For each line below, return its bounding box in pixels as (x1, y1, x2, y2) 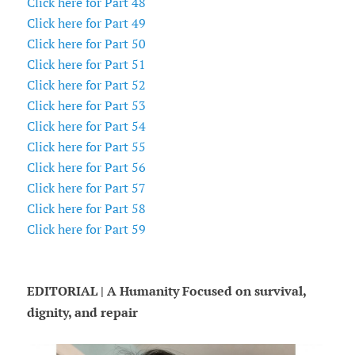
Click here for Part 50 (26, 36, 146, 52)
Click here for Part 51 (26, 56, 146, 73)
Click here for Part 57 (26, 180, 146, 197)
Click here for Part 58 (26, 200, 146, 217)
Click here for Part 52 (26, 77, 146, 94)
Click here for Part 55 (26, 139, 146, 155)
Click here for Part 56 (26, 159, 146, 176)
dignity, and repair (26, 304, 138, 322)
